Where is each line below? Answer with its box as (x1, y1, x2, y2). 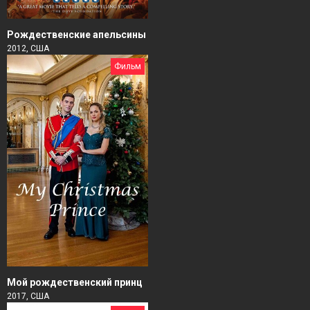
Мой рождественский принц (7, 277, 143, 289)
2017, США (7, 291, 49, 302)
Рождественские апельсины (7, 29, 146, 41)
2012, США (7, 44, 49, 54)
